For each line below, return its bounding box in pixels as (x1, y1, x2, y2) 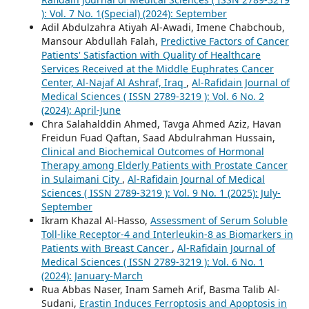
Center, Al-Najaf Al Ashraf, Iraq (41, 75, 186, 89)
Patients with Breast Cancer (41, 241, 172, 255)
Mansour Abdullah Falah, (41, 34, 161, 48)
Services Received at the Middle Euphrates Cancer (41, 61, 274, 75)
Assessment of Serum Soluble (150, 213, 288, 227)
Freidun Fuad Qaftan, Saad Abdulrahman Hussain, (41, 130, 275, 144)
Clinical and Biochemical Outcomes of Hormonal (41, 144, 264, 158)
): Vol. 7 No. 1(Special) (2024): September (41, 6, 227, 20)
